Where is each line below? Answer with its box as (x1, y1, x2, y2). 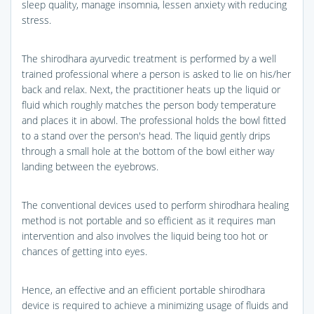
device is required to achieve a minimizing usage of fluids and (22, 298, 288, 312)
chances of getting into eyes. (22, 244, 147, 258)
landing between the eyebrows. (22, 159, 158, 173)
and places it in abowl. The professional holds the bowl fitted (22, 113, 286, 127)
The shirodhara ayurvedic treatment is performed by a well (22, 51, 276, 65)
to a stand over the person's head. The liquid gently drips (22, 128, 271, 142)
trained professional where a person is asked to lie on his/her (22, 67, 291, 81)
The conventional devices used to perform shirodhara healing (22, 198, 289, 212)
